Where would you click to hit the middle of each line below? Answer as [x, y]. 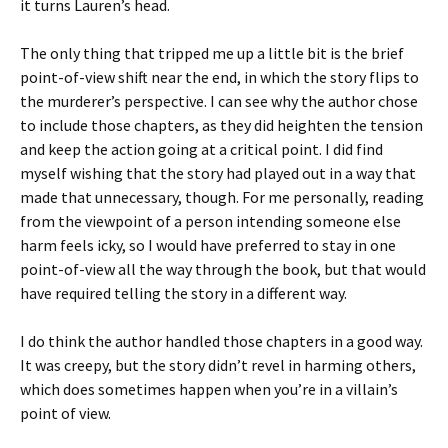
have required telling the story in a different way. [183, 293]
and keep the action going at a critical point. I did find [201, 149]
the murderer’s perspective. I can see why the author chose [219, 101]
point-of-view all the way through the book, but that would [223, 269]
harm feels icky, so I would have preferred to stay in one [208, 245]
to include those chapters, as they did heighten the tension [221, 125]
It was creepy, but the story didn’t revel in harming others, [218, 365]
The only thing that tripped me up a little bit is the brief [212, 53]
